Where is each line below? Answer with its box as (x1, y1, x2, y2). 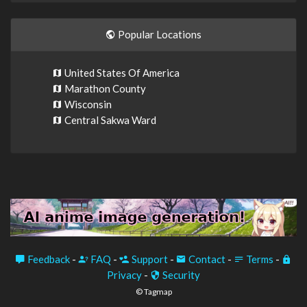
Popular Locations (116, 27, 201, 40)
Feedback (25, 253, 70, 266)
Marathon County (62, 82, 146, 95)
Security (160, 269, 200, 282)
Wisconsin (62, 97, 112, 110)
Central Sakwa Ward (62, 113, 156, 126)
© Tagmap (135, 286, 172, 297)
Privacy (107, 269, 142, 282)
